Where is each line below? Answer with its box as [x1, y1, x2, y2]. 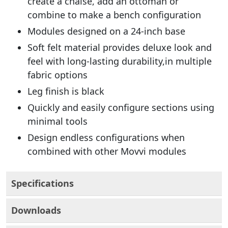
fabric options [27, 69, 88, 81]
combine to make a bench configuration [27, 9, 201, 21]
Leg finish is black [27, 85, 104, 97]
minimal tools [27, 115, 88, 127]
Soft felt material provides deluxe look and [27, 41, 212, 53]
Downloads [11, 204, 61, 216]
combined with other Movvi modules [27, 145, 186, 157]
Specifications [11, 177, 74, 189]
